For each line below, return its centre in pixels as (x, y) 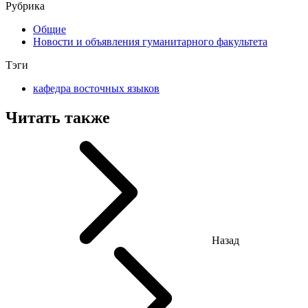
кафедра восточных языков (96, 89)
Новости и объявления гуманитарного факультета (150, 42)
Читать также (58, 118)
